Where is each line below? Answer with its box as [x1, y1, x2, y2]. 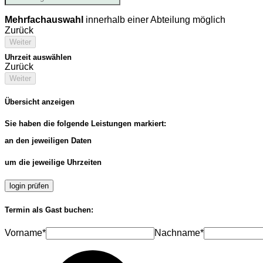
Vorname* [5, 227, 46, 238]
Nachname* [154, 227, 204, 238]
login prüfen [9, 181, 49, 191]
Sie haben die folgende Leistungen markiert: [5, 119, 166, 128]
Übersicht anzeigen [5, 97, 75, 106]
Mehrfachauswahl [5, 14, 83, 25]
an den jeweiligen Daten [5, 136, 92, 146]
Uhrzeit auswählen [5, 52, 72, 62]
